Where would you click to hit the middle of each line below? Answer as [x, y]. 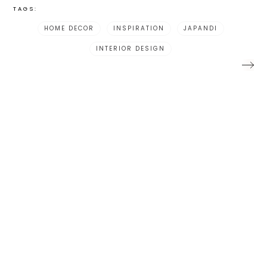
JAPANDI [200, 29]
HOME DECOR [69, 29]
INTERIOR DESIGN [131, 49]
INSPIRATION [139, 29]
